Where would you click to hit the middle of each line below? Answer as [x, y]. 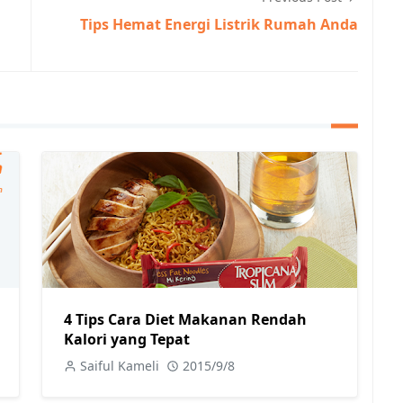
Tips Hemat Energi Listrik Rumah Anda [219, 24]
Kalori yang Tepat [127, 339]
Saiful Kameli [120, 365]
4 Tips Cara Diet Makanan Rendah [185, 319]
